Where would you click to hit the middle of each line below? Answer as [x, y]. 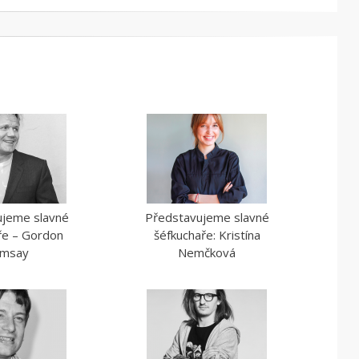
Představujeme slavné [207, 217]
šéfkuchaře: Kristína [207, 234]
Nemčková [207, 252]
